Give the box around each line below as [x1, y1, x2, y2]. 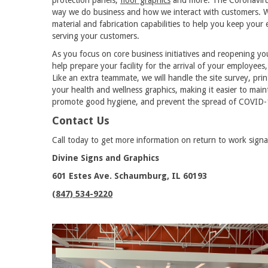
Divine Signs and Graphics [52, 153, 159, 163]
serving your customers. [52, 31, 139, 41]
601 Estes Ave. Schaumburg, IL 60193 [52, 170, 207, 181]
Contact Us [52, 114, 109, 127]
